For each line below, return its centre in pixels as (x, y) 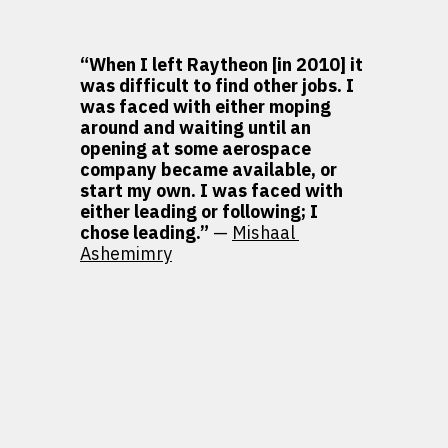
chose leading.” (146, 233)
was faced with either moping (205, 107)
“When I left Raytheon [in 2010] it (221, 65)
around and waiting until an (195, 128)
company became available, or (208, 170)
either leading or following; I (199, 212)
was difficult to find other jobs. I (217, 86)
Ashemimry (126, 254)
